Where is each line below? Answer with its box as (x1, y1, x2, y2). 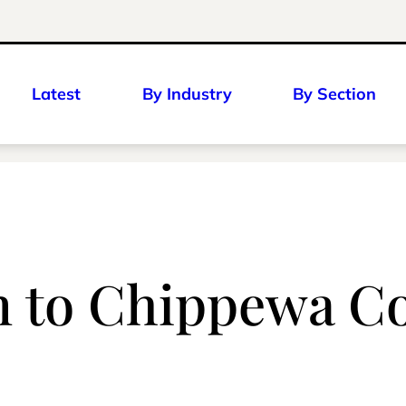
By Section (293, 83, 376, 104)
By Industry (141, 83, 232, 104)
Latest (32, 83, 81, 104)
